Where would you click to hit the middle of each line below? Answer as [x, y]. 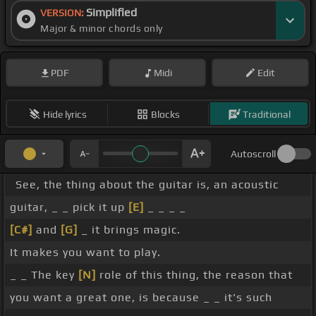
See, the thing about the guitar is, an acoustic [147, 185]
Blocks [165, 114]
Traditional [266, 114]
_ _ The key [44, 275]
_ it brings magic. [129, 230]
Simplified [111, 13]
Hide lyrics [65, 114]
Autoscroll [253, 154]
